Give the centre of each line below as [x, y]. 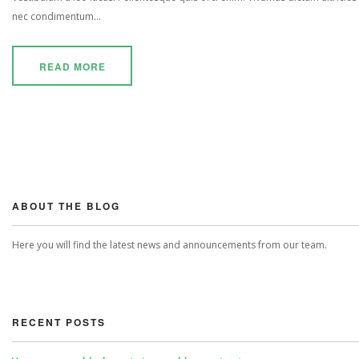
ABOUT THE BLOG [66, 206]
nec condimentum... [56, 17]
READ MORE [72, 67]
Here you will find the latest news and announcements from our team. [169, 245]
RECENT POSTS [59, 323]
